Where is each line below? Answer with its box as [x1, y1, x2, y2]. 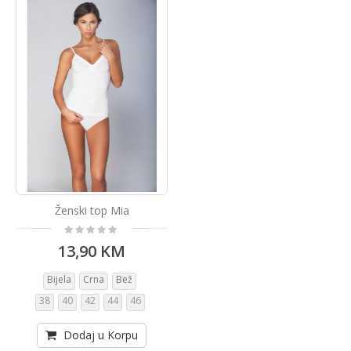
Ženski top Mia [54, 202, 129, 218]
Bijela [47, 273, 71, 287]
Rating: [63, 220, 95, 235]
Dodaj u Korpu [63, 327, 138, 343]
